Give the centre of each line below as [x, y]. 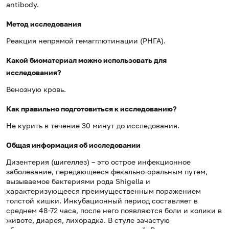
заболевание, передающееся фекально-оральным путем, [107, 172]
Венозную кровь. [36, 89]
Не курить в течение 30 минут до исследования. [93, 126]
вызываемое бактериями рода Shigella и [78, 181]
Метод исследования [44, 24]
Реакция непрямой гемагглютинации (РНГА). [86, 41]
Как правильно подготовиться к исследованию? [91, 109]
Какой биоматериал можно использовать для [86, 60]
